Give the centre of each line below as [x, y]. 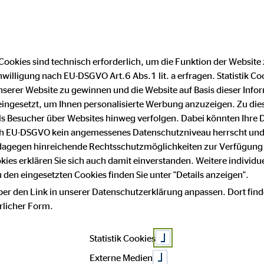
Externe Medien [121, 257]
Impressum [115, 89]
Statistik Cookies [123, 238]
